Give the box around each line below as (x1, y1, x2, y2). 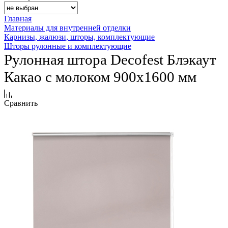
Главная (4, 14, 32, 23)
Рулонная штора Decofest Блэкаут (4, 51, 216, 68)
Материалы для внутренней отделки (4, 23, 131, 33)
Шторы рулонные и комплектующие (4, 42, 131, 51)
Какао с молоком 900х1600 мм (4, 69, 196, 85)
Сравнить (4, 99, 38, 108)
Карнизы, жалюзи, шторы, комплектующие (4, 33, 155, 42)
